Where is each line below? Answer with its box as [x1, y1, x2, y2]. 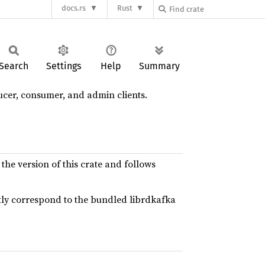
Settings [46, 60, 81, 72]
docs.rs [62, 4, 86, 13]
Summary [139, 60, 180, 72]
